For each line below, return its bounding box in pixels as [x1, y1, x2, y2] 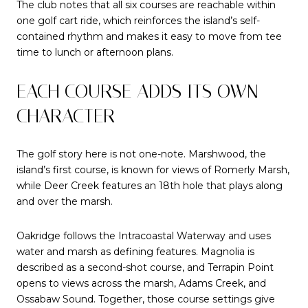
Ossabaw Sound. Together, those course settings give [16, 293, 275, 306]
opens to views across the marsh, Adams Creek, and [16, 277, 266, 290]
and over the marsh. [16, 195, 113, 208]
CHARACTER [16, 104, 115, 127]
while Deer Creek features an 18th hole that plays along [16, 179, 283, 192]
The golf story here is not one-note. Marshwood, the [16, 148, 266, 161]
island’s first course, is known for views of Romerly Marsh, [16, 164, 289, 177]
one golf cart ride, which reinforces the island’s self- [16, 14, 260, 27]
